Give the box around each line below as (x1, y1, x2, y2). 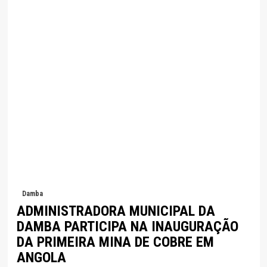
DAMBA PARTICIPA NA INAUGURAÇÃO (16, 218, 238, 235)
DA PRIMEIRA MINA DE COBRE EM (16, 234, 214, 251)
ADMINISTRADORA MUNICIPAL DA (16, 203, 215, 220)
